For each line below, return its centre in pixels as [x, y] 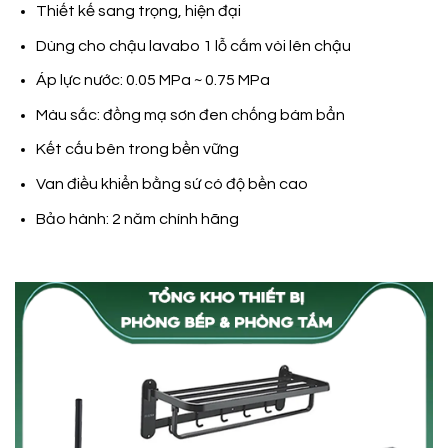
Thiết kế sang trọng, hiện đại [138, 11]
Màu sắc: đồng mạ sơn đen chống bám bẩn [190, 114]
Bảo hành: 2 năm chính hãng [137, 218]
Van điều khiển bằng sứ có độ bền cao [171, 183]
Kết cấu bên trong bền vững [137, 149]
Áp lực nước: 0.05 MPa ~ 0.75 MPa [152, 80]
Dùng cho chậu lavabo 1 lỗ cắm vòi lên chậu [193, 45]
